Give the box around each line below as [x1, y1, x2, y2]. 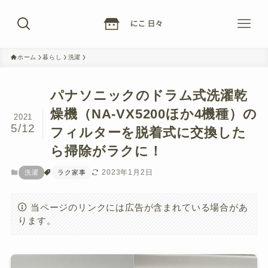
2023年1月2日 [102, 168, 153, 177]
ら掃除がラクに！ [50, 144, 163, 159]
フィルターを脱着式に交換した [50, 125, 246, 141]
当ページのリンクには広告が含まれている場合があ [31, 202, 248, 212]
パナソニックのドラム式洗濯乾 [50, 88, 248, 103]
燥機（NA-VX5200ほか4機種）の [50, 106, 257, 122]
